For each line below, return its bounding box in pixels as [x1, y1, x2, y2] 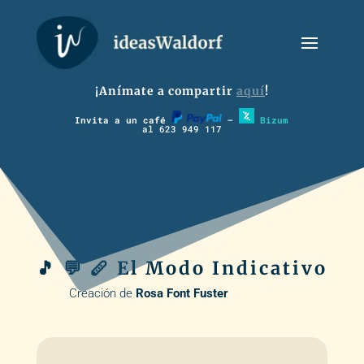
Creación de [68, 286, 136, 301]
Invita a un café [75, 114, 172, 127]
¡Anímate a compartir [94, 84, 236, 98]
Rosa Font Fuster [135, 286, 228, 301]
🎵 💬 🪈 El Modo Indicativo [36, 257, 327, 280]
